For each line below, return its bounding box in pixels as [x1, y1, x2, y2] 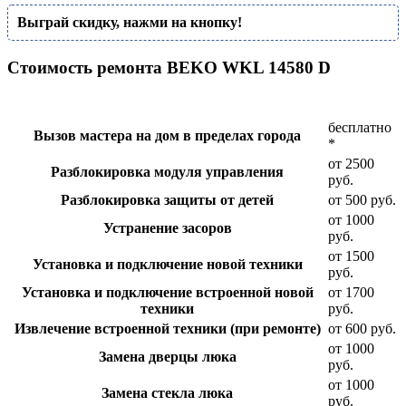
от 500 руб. [328, 191, 396, 208]
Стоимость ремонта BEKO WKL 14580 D [7, 58, 331, 78]
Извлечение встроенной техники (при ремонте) [14, 320, 321, 336]
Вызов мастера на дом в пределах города [34, 127, 301, 143]
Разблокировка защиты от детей [61, 191, 274, 208]
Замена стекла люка [101, 384, 233, 401]
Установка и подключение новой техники [32, 256, 303, 272]
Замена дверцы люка [98, 348, 237, 364]
